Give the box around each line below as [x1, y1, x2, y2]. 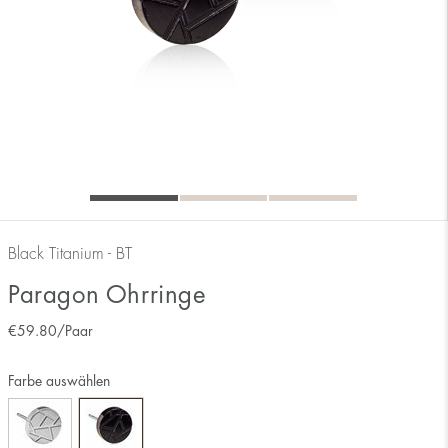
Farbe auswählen [8, 373, 110, 388]
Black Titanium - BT [8, 245, 132, 262]
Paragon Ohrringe [8, 282, 206, 307]
